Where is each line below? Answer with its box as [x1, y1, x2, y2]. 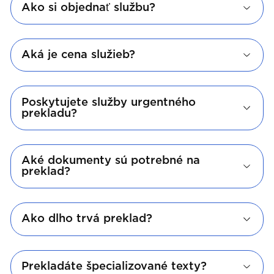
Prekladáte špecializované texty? [21, 261, 207, 272]
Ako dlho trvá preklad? [21, 214, 153, 224]
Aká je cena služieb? [21, 50, 136, 61]
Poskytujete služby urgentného [21, 97, 196, 108]
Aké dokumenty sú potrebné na [21, 155, 201, 166]
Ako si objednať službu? [21, 2, 156, 13]
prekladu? [21, 108, 78, 119]
